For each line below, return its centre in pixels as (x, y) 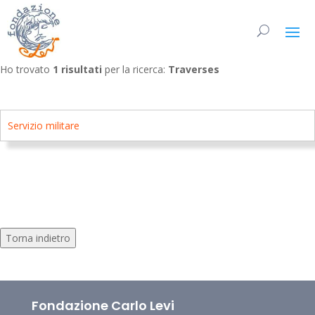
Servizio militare (44, 126)
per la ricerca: (135, 69)
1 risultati (77, 69)
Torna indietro (38, 238)
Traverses (194, 69)
